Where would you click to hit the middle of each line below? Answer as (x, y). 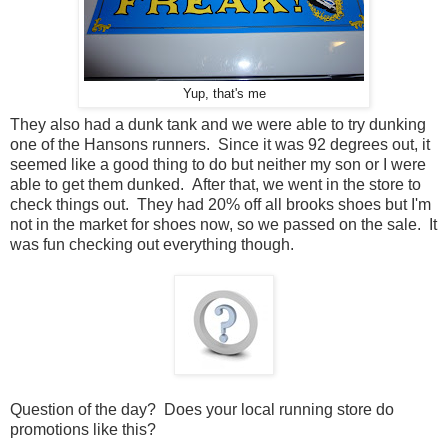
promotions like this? (83, 430)
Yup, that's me (224, 93)
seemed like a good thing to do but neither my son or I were (218, 165)
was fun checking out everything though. (152, 245)
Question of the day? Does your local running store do (202, 410)
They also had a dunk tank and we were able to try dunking (218, 125)
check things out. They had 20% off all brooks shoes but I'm (220, 205)
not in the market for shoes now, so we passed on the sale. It (223, 225)
